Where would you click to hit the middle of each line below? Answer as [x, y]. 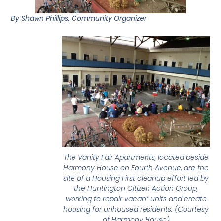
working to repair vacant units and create [136, 199]
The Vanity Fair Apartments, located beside [136, 158]
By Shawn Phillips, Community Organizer [79, 18]
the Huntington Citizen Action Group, [136, 189]
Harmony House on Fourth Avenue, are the [136, 168]
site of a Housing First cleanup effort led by [136, 178]
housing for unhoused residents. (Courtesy [136, 209]
